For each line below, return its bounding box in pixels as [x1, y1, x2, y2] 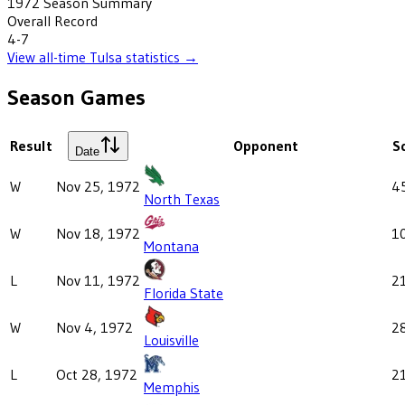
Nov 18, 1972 [56, 223, 140, 242]
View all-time [7, 47, 89, 66]
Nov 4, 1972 [56, 317, 133, 336]
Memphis [144, 377, 200, 396]
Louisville [144, 330, 199, 349]
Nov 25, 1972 [56, 176, 140, 195]
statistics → [122, 47, 198, 66]
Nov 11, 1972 [56, 270, 140, 289]
